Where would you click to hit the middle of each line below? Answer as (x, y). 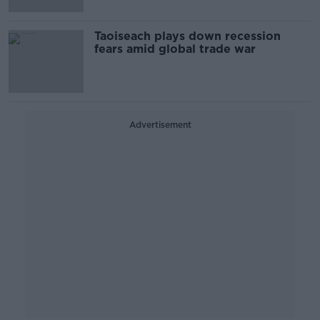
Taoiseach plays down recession (187, 36)
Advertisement (160, 125)
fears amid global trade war (175, 49)
